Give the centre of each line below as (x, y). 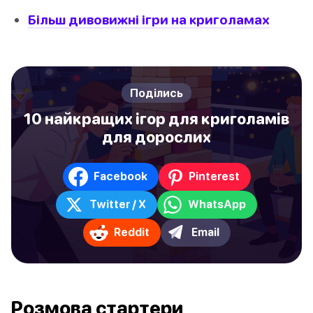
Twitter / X (118, 204)
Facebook (120, 176)
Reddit (131, 232)
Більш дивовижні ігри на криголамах (149, 20)
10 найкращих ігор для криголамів (156, 118)
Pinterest (214, 176)
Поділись (156, 93)
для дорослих (156, 137)
